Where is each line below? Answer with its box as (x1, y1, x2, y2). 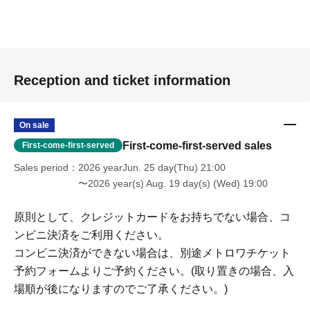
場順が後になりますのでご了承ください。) (14, 282, 228, 295)
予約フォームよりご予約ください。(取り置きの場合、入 (14, 264, 294, 277)
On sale (19, 120, 49, 130)
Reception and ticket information (14, 72, 230, 88)
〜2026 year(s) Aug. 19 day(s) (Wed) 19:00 (78, 177, 268, 189)
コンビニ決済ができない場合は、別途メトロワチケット (14, 246, 291, 259)
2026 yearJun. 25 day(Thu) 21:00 (78, 161, 226, 173)
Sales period (14, 161, 69, 173)
